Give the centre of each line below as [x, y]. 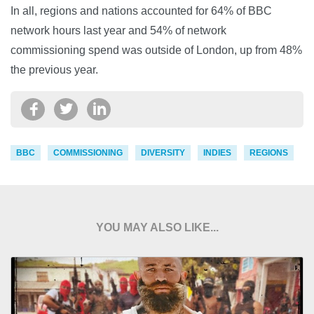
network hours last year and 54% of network [118, 30]
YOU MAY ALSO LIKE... [157, 227]
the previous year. [54, 69]
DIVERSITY [163, 152]
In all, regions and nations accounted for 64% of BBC [141, 11]
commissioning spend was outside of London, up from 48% [156, 50]
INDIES [217, 152]
